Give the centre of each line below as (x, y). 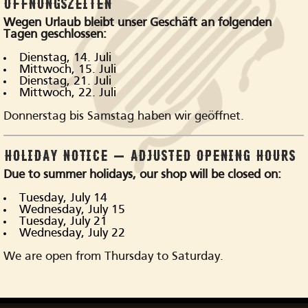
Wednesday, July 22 (73, 233)
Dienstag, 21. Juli (66, 81)
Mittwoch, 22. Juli (68, 93)
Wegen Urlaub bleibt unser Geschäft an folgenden (138, 23)
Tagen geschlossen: (55, 34)
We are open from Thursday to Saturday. (114, 256)
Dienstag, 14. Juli (66, 58)
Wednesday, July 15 (73, 210)
